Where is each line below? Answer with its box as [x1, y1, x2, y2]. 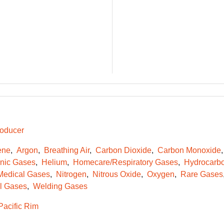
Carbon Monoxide [157, 146, 221, 154]
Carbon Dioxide [95, 146, 151, 154]
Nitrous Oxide [92, 170, 141, 178]
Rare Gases [180, 170, 223, 178]
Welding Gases [32, 182, 87, 190]
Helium [41, 158, 67, 166]
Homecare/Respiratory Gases [72, 158, 178, 166]
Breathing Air [43, 146, 89, 154]
